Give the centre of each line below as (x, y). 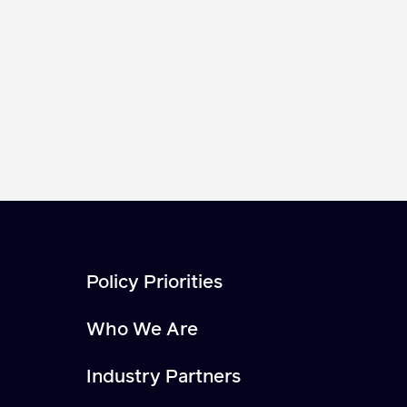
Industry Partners (164, 377)
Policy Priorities (155, 282)
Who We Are (143, 329)
